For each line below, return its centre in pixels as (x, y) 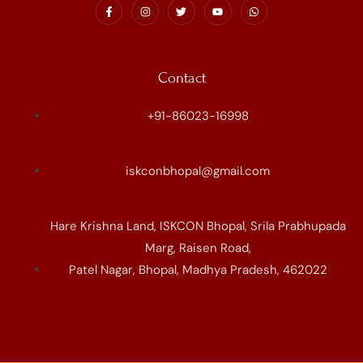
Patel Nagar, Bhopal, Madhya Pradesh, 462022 (198, 269)
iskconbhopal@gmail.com (198, 171)
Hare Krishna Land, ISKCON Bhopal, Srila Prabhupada (198, 226)
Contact (181, 77)
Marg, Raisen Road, (198, 248)
